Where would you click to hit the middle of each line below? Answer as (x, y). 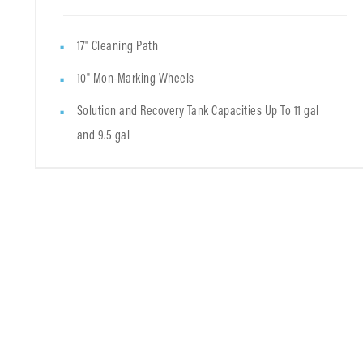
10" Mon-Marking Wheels (135, 78)
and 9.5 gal (103, 135)
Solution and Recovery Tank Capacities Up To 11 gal (198, 111)
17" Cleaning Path (117, 46)
